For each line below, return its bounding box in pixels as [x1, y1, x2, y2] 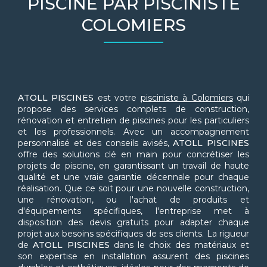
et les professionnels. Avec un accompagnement [18, 126, 249, 138]
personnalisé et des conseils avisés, [18, 138, 169, 149]
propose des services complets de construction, [18, 104, 249, 115]
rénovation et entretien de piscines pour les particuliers [18, 115, 249, 126]
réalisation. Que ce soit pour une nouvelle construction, [18, 183, 249, 194]
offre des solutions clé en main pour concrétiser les [18, 149, 249, 160]
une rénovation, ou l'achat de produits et [18, 194, 249, 206]
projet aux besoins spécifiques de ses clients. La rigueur [18, 228, 249, 240]
